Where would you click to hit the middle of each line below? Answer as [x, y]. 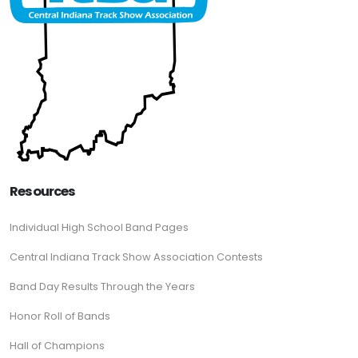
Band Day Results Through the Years [102, 286]
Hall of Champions [57, 346]
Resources [43, 191]
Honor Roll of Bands [60, 316]
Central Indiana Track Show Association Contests [136, 257]
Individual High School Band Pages [99, 227]
